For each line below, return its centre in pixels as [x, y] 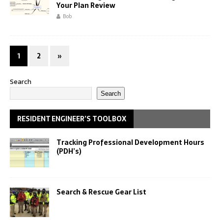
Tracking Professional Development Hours [130, 143]
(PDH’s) [69, 151]
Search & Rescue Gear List [101, 192]
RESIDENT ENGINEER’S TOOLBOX [72, 119]
